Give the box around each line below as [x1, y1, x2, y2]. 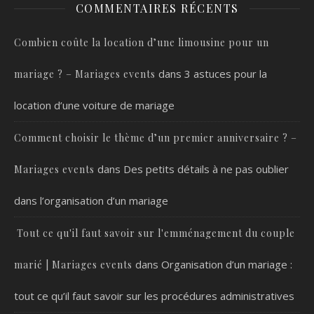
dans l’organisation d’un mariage [14, 193, 168, 208]
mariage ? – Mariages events [14, 67, 156, 81]
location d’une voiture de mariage [14, 98, 175, 113]
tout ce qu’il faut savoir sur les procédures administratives [14, 289, 294, 303]
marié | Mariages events [14, 258, 132, 272]
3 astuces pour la [184, 67, 267, 81]
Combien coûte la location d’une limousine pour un [14, 36, 269, 50]
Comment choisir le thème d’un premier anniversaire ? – [14, 131, 297, 145]
